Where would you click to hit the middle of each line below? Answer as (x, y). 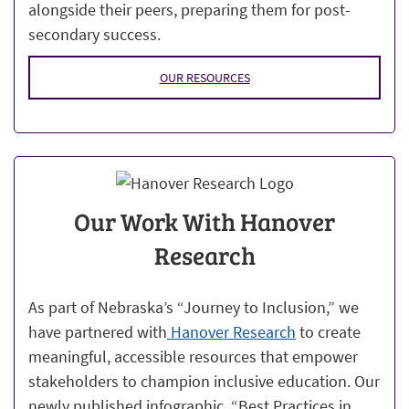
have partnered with (98, 332)
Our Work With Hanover (204, 222)
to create (328, 332)
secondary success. (94, 34)
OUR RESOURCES (204, 77)
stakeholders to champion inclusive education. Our (204, 382)
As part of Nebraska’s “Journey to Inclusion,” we (194, 308)
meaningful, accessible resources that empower (193, 357)
